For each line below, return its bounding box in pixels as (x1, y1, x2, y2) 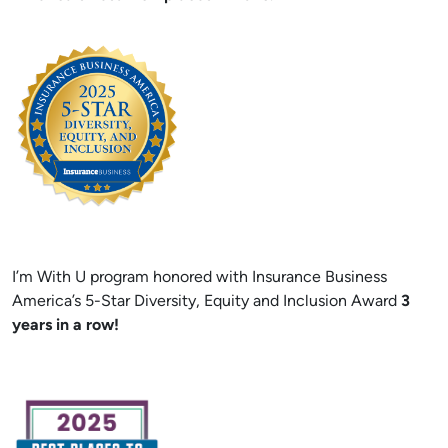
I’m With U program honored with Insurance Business (12, 270, 387, 286)
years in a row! (12, 318, 119, 334)
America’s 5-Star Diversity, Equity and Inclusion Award (12, 294, 401, 310)
